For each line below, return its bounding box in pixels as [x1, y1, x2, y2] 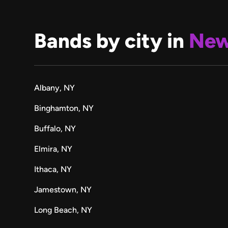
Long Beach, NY [34, 205, 93, 215]
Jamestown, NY [34, 185, 92, 194]
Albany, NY [34, 83, 75, 93]
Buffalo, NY [34, 124, 76, 133]
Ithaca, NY [34, 164, 72, 174]
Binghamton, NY [34, 103, 94, 113]
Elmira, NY [34, 144, 73, 154]
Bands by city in [34, 28, 189, 53]
